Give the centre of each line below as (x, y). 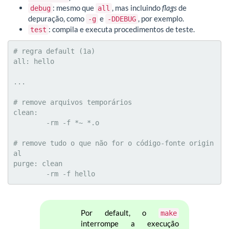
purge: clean (38, 163)
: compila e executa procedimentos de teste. (122, 29)
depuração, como (57, 19)
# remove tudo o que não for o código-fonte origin (113, 143)
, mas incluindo (137, 8)
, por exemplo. (161, 19)
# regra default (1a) (54, 51)
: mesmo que (74, 8)
